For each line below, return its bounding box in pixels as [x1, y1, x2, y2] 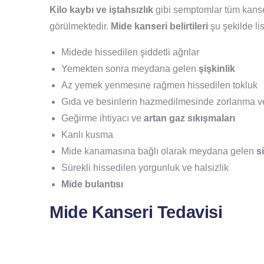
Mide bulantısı [61, 179, 123, 189]
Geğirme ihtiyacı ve [61, 113, 144, 123]
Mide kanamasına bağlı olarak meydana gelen [61, 146, 256, 156]
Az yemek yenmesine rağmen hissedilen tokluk [61, 80, 258, 90]
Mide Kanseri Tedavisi [49, 202, 223, 222]
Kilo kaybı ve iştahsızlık [49, 4, 153, 15]
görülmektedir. [49, 21, 111, 31]
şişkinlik [199, 63, 235, 74]
